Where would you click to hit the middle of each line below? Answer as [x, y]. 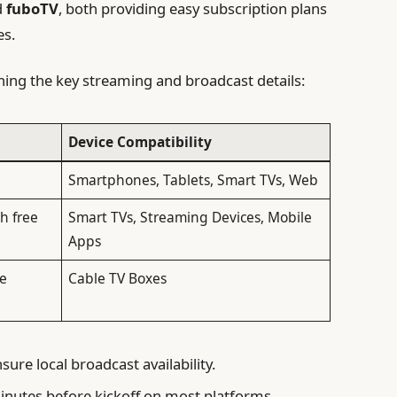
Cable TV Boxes [118, 278]
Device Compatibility [140, 141]
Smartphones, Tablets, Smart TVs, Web [194, 179]
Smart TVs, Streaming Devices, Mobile [191, 217]
